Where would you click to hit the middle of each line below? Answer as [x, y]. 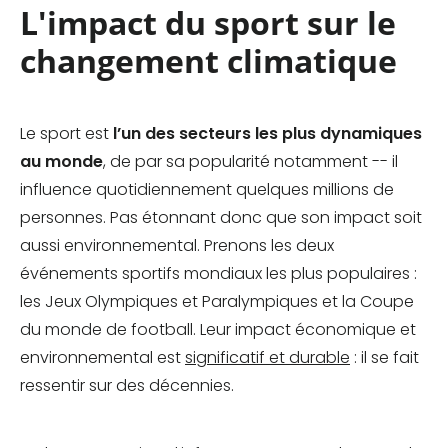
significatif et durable [267, 358]
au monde [61, 162]
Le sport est [66, 134]
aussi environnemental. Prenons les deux [177, 246]
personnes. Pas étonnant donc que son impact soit [221, 218]
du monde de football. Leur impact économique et [218, 330]
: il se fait [384, 358]
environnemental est [102, 358]
